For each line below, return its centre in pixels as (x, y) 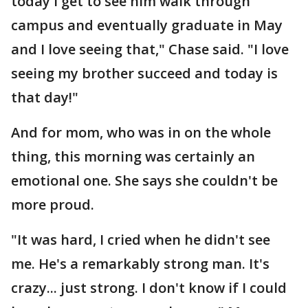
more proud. (53, 205)
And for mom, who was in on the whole (141, 132)
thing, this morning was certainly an (133, 156)
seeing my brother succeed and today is (144, 73)
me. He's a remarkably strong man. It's (140, 264)
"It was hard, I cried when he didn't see (141, 240)
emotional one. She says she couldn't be (144, 180)
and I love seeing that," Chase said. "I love (150, 49)
